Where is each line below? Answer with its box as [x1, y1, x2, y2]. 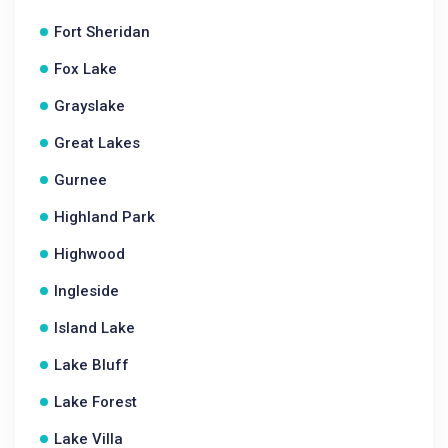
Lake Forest [54, 393, 137, 411]
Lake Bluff [54, 356, 129, 374]
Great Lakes [54, 134, 140, 152]
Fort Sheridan [54, 23, 150, 41]
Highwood [54, 245, 125, 263]
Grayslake [54, 97, 125, 115]
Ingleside [54, 282, 119, 300]
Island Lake [54, 319, 135, 337]
